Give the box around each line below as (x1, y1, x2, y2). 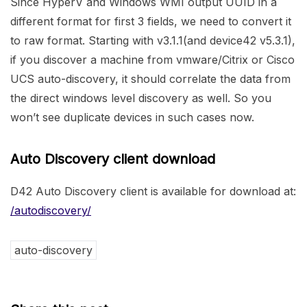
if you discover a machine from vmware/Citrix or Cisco (10, 53, 295, 67)
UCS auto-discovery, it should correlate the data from (10, 72, 291, 86)
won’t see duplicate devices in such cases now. (10, 110, 254, 125)
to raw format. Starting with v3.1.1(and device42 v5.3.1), (10, 34, 295, 48)
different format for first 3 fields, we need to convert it (10, 14, 291, 29)
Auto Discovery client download (10, 151, 215, 168)
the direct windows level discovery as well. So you (10, 91, 271, 106)
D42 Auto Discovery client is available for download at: (10, 184, 296, 199)
